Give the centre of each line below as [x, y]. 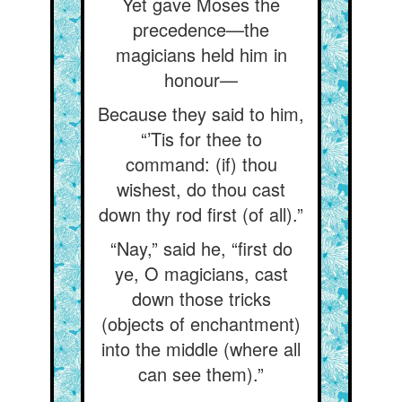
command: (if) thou [201, 164]
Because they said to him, [201, 114]
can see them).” [201, 374]
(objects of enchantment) [201, 323]
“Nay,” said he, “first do [201, 248]
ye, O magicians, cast [201, 273]
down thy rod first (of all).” [201, 214]
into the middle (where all [201, 349]
